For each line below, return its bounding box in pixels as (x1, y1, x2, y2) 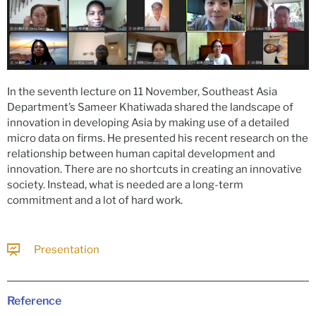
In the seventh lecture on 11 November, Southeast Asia (7, 85, 277, 98)
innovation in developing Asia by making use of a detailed (7, 116, 289, 129)
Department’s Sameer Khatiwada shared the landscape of (7, 100, 293, 114)
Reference (7, 293, 61, 308)
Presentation (33, 243, 99, 257)
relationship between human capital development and (7, 147, 275, 160)
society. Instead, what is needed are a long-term (7, 178, 243, 191)
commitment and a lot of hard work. (7, 193, 183, 207)
